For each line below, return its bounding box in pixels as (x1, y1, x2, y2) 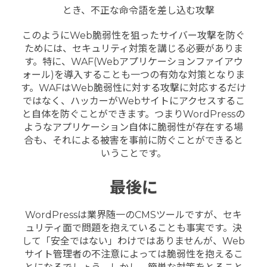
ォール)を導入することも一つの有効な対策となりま (22, 69, 245, 80)
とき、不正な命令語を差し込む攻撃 (63, 4, 215, 16)
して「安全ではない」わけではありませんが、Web (22, 235, 245, 247)
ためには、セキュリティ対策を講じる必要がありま (24, 42, 243, 54)
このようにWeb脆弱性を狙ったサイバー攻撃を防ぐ (22, 29, 245, 41)
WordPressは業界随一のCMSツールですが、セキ (25, 209, 242, 221)
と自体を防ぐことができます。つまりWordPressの (22, 108, 245, 120)
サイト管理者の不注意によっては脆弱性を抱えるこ (24, 248, 243, 260)
